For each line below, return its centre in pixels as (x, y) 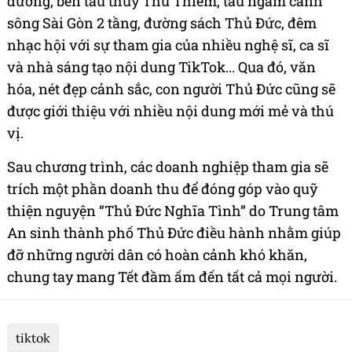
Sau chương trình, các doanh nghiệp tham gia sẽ (168, 166)
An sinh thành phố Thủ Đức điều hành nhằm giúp (174, 232)
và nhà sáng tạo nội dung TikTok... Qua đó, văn (161, 66)
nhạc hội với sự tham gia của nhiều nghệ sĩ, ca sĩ (168, 44)
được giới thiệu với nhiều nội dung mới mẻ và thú (170, 110)
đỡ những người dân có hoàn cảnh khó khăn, (157, 254)
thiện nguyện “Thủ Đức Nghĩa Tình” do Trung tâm (173, 210)
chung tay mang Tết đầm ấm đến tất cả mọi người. (172, 276)
